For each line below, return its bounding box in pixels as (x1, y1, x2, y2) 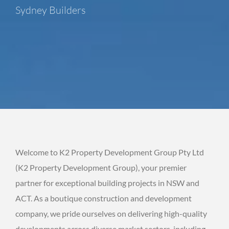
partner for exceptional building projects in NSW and (15, 177, 199, 188)
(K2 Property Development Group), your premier (15, 162, 187, 172)
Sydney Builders (15, 3, 86, 16)
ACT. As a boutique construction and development (15, 193, 192, 203)
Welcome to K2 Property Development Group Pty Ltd (15, 147, 204, 157)
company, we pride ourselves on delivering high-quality (15, 208, 207, 218)
